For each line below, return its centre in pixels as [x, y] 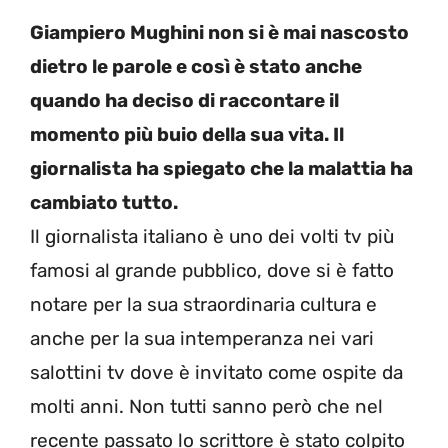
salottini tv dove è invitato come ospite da [216, 372]
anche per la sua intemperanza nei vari [202, 338]
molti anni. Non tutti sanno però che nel [206, 406]
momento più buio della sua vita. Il [187, 134]
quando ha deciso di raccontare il [184, 100]
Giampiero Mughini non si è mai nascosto [219, 32]
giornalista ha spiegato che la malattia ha [221, 168]
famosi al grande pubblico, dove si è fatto [212, 270]
